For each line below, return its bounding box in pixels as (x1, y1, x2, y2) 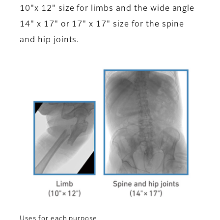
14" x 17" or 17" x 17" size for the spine (20, 21, 185, 29)
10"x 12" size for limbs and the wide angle (20, 5, 195, 13)
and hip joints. (20, 36, 82, 45)
